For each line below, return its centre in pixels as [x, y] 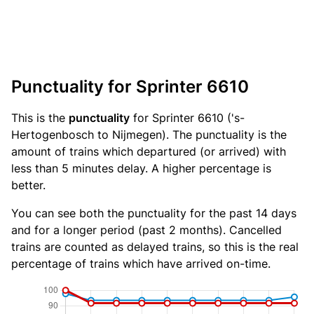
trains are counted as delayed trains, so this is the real [155, 247]
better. [28, 185]
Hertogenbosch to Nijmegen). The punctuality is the [149, 135]
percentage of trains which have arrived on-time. [141, 264]
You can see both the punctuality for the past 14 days [154, 213]
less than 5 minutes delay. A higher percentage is [141, 168]
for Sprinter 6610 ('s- [187, 118]
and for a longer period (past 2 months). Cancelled [146, 230]
